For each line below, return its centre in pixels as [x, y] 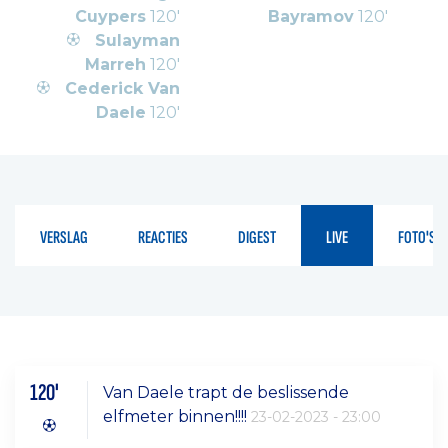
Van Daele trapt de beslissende [226, 392]
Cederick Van [122, 88]
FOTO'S [417, 237]
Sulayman [137, 40]
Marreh [115, 64]
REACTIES [163, 237]
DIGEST [257, 237]
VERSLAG [64, 237]
